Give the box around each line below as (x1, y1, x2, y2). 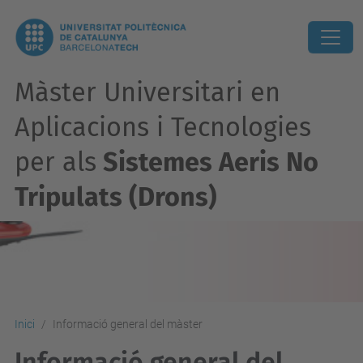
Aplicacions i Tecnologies (15, 112, 311, 143)
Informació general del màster (53, 318, 203, 331)
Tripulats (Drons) (15, 181, 217, 213)
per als (15, 147, 96, 178)
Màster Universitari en (15, 77, 280, 109)
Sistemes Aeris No (96, 147, 318, 178)
